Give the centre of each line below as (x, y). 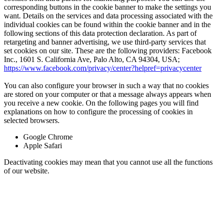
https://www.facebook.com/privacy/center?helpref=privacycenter (103, 68)
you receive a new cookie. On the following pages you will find (101, 103)
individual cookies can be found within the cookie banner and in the (107, 24)
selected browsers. (32, 120)
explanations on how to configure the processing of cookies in (98, 111)
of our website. (27, 170)
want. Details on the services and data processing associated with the (108, 15)
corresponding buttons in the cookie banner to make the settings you (108, 7)
